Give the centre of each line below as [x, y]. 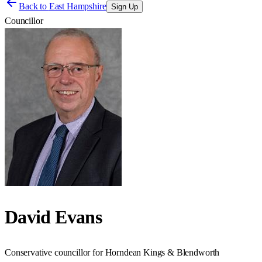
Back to [34, 6]
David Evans [53, 217]
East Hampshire [77, 6]
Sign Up [124, 7]
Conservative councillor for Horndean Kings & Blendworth [112, 252]
